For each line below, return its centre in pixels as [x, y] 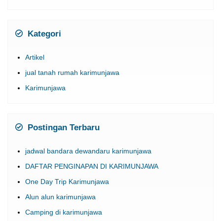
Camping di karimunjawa [64, 212]
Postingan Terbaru [62, 127]
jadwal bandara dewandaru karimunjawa [88, 151]
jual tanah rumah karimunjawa [72, 72]
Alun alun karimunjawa [60, 197]
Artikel [35, 57]
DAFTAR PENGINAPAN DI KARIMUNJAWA [92, 166]
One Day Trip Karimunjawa [67, 181]
